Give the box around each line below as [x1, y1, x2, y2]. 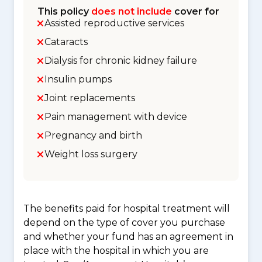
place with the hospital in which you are [23, 245, 209, 256]
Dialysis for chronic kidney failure [44, 55, 197, 66]
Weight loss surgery [44, 149, 137, 160]
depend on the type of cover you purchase [23, 217, 225, 228]
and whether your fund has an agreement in [23, 231, 233, 242]
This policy [37, 6, 91, 17]
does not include [91, 6, 172, 17]
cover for [172, 6, 219, 17]
